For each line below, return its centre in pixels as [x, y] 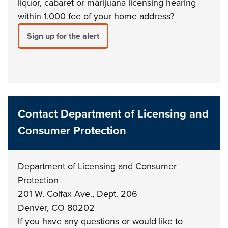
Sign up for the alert [63, 36]
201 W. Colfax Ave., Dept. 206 [78, 194]
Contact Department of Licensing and [113, 114]
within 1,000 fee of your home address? [96, 16]
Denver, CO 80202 [56, 208]
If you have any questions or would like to [101, 221]
